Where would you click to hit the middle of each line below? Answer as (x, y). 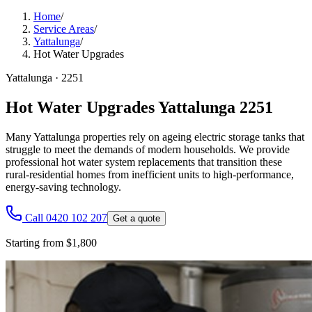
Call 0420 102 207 (66, 217)
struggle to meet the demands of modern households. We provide (148, 149)
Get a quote (136, 218)
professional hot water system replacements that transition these (144, 162)
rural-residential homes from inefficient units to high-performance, (150, 174)
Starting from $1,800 (51, 242)
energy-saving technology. (63, 187)
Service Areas (64, 29)
